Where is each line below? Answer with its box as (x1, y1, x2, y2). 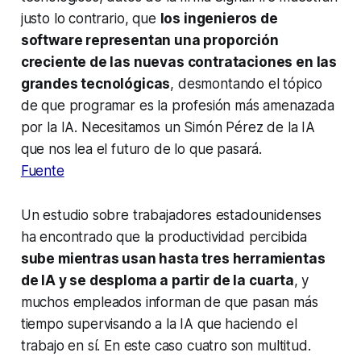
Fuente (20, 163, 64, 180)
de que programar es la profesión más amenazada (20, 98, 334, 114)
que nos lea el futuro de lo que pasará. (20, 141, 263, 158)
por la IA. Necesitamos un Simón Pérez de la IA (20, 119, 315, 136)
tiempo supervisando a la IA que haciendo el (20, 316, 297, 333)
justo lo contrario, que (20, 10, 160, 27)
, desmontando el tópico (170, 76, 322, 93)
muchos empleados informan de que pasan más (20, 294, 318, 311)
